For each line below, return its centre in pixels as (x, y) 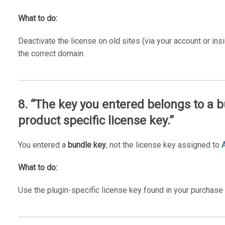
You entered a (43, 145)
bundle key (87, 145)
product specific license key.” (96, 120)
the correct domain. (51, 53)
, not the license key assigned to (163, 145)
